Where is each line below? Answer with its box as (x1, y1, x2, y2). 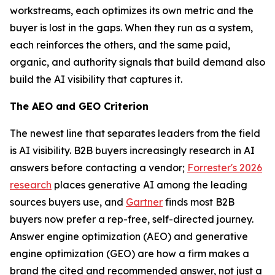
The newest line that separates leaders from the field (10, 127, 260, 139)
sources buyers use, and (10, 196, 126, 208)
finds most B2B (163, 196, 234, 208)
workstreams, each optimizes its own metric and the (10, 4, 254, 17)
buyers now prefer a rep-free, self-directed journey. (10, 213, 254, 225)
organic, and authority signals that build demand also (10, 56, 265, 68)
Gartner (126, 196, 163, 208)
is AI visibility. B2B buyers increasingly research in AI (10, 144, 255, 157)
